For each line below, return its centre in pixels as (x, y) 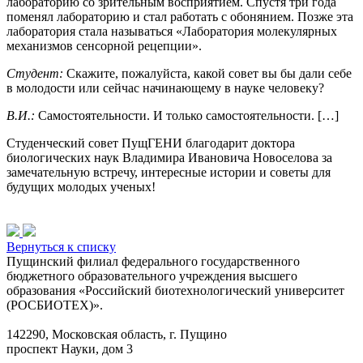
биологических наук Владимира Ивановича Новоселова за (169, 157)
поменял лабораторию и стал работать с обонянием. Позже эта (180, 16)
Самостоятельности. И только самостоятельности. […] (187, 115)
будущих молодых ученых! (81, 186)
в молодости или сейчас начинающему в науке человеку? (165, 88)
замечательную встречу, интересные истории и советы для (169, 172)
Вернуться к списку (61, 246)
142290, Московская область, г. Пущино (117, 334)
